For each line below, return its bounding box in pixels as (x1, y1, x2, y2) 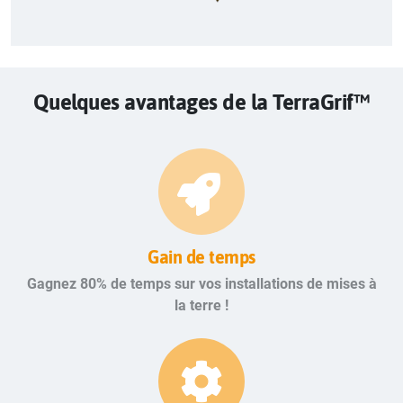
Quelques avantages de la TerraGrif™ (32, 89, 371, 114)
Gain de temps (148, 246, 255, 267)
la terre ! (175, 296, 228, 314)
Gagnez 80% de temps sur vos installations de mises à (26, 274, 377, 292)
